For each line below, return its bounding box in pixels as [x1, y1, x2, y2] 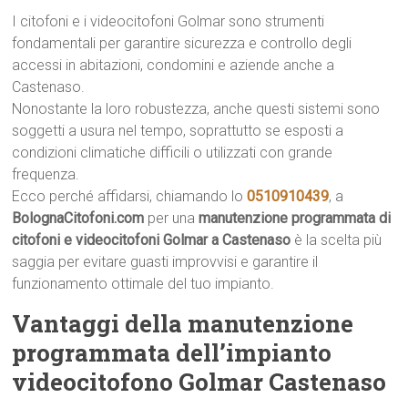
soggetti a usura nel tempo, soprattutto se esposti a [12, 122, 344, 139]
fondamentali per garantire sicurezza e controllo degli [12, 35, 352, 52]
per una [144, 209, 199, 227]
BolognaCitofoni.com [12, 209, 145, 227]
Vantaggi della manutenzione [12, 308, 354, 339]
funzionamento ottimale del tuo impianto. [12, 275, 275, 292]
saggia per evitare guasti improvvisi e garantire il [12, 253, 319, 270]
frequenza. [12, 166, 80, 183]
